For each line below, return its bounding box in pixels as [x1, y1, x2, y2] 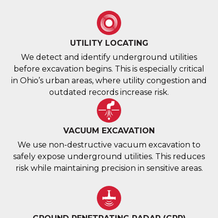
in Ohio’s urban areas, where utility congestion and [11, 75, 207, 85]
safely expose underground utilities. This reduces [13, 151, 205, 161]
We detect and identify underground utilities [21, 52, 197, 62]
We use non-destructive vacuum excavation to [18, 140, 200, 149]
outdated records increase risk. [49, 87, 169, 97]
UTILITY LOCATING [70, 38, 148, 48]
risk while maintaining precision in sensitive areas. [15, 163, 203, 173]
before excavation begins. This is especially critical [14, 64, 204, 73]
